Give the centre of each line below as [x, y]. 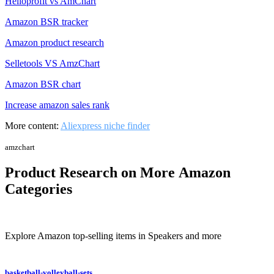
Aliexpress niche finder [105, 126]
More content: [33, 126]
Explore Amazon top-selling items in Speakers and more [113, 235]
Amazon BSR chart [43, 84]
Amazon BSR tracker [46, 22]
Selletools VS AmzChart [52, 64]
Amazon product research [54, 43]
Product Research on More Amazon [118, 172]
